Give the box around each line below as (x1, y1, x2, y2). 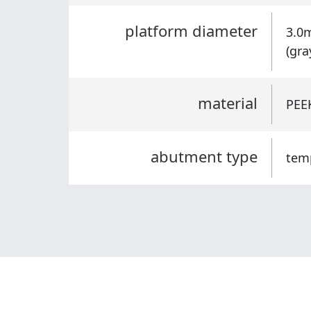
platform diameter (124, 20, 258, 41)
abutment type (150, 146, 258, 167)
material (197, 92, 258, 113)
